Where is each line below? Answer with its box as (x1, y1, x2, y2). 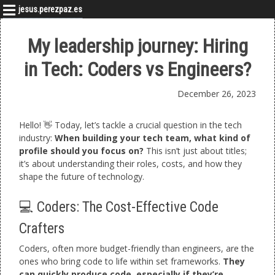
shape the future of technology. (19, 171, 144, 182)
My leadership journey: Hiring (27, 34, 248, 58)
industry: (19, 132, 55, 144)
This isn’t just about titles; (144, 145, 247, 157)
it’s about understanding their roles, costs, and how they (19, 158, 242, 169)
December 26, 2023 (177, 88, 256, 99)
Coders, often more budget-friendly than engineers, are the (19, 242, 254, 254)
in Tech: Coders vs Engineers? (24, 58, 251, 81)
